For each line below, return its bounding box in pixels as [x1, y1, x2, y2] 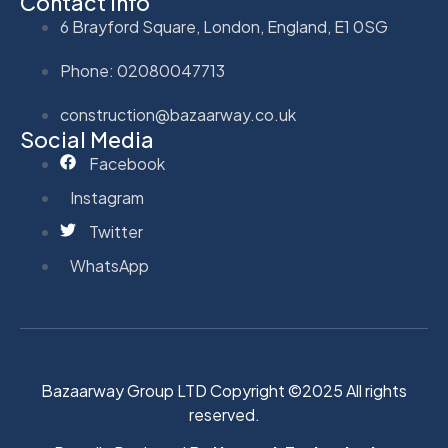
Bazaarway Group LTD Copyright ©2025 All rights [41, 379, 407, 401]
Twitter [89, 220, 143, 242]
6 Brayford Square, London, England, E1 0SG [60, 15, 388, 37]
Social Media [20, 125, 154, 153]
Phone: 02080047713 [60, 59, 225, 81]
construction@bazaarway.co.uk [60, 103, 296, 125]
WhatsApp [70, 254, 149, 276]
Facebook [89, 152, 165, 174]
